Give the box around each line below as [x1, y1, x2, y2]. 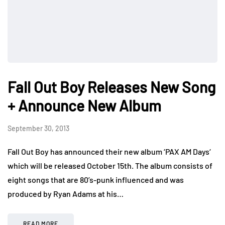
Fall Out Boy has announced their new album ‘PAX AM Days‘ [8, 146, 211, 156]
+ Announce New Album [8, 96, 161, 115]
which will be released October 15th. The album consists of [8, 160, 212, 170]
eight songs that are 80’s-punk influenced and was [8, 174, 184, 184]
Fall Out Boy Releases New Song [8, 77, 215, 96]
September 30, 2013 [8, 124, 69, 133]
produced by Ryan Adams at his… [8, 188, 124, 198]
